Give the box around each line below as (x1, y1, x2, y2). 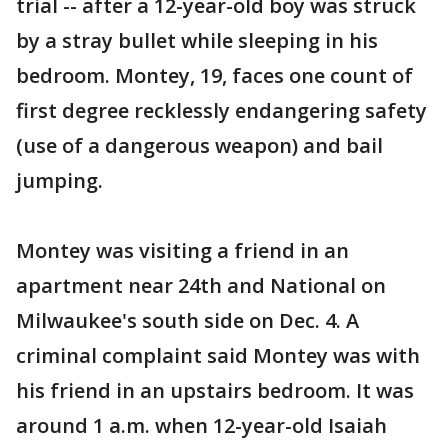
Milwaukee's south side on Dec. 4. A (16, 307, 359, 335)
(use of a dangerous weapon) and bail (16, 132, 383, 160)
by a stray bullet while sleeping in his (16, 27, 378, 55)
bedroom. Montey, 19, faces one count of (16, 62, 413, 90)
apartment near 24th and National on (16, 272, 386, 300)
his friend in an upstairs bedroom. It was (16, 377, 414, 405)
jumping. (16, 167, 103, 195)
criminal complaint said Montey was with (16, 342, 420, 370)
